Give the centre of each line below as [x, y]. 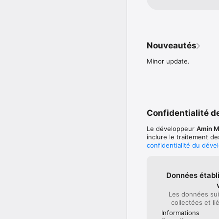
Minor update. [168, 61]
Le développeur [172, 128]
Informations [180, 212]
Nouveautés [172, 45]
